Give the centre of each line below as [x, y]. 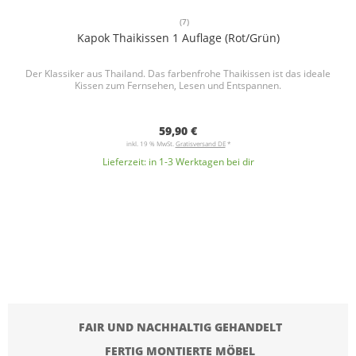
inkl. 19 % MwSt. [151, 144]
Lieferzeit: [125, 162]
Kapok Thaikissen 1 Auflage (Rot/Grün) [178, 38]
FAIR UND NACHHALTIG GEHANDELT [180, 327]
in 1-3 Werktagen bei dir [201, 162]
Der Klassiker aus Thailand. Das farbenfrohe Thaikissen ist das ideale [178, 74]
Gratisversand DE [200, 144]
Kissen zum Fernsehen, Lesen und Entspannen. [178, 86]
